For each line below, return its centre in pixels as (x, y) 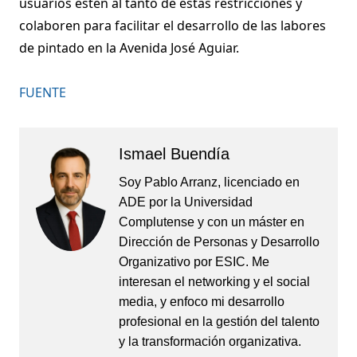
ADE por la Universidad (185, 202)
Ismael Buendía (174, 153)
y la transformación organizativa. (210, 341)
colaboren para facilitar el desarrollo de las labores (172, 25)
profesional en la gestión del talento (219, 321)
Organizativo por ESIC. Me (194, 261)
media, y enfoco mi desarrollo (201, 301)
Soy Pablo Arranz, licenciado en (209, 182)
